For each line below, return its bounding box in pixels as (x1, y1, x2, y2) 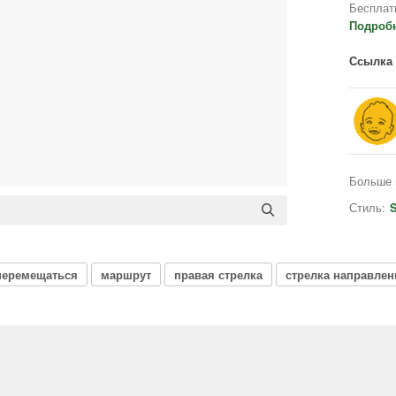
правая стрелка (174, 265, 263, 283)
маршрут (101, 265, 151, 283)
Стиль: (349, 199, 385, 216)
